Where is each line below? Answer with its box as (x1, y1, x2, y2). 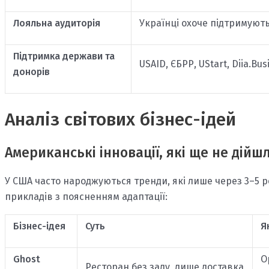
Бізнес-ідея (13, 220, 65, 232)
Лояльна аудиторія (13, 17, 100, 29)
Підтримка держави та (13, 50, 115, 62)
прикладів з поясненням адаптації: (5, 191, 168, 203)
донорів (13, 66, 50, 78)
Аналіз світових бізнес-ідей (5, 109, 236, 131)
